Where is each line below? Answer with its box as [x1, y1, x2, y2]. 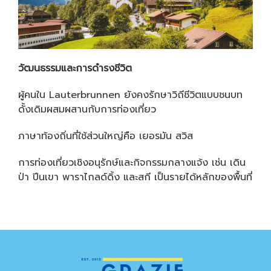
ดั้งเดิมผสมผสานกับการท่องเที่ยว [18, 102, 160, 117]
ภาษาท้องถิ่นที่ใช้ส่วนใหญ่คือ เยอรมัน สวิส [18, 128, 197, 143]
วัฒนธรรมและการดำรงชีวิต [18, 60, 132, 76]
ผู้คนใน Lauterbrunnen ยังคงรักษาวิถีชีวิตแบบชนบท [18, 87, 243, 102]
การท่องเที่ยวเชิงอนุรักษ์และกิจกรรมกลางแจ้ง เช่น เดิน [18, 155, 246, 170]
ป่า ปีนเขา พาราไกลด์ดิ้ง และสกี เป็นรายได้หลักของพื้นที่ [18, 169, 252, 184]
